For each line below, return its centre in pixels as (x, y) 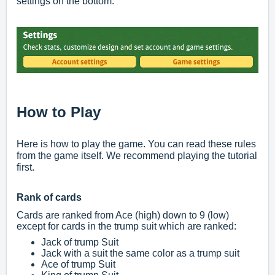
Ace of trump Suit (78, 265)
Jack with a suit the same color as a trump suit (140, 254)
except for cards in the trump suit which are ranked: (126, 227)
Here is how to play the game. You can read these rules (136, 144)
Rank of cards (49, 198)
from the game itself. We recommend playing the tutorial (137, 156)
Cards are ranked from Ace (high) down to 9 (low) (123, 215)
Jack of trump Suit (80, 242)
